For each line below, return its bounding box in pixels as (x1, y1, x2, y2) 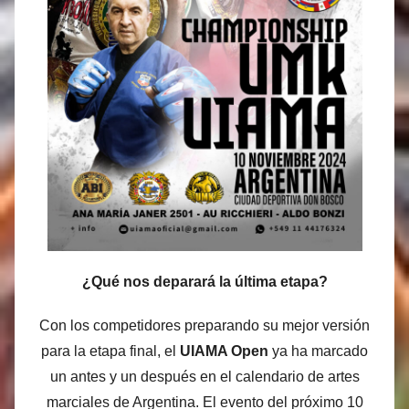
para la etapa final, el (41, 343, 180, 360)
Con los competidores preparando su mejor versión (39, 318, 370, 334)
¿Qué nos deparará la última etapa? (81, 274, 328, 290)
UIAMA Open (180, 343, 268, 360)
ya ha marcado (268, 343, 368, 360)
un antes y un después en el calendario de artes (49, 369, 360, 385)
